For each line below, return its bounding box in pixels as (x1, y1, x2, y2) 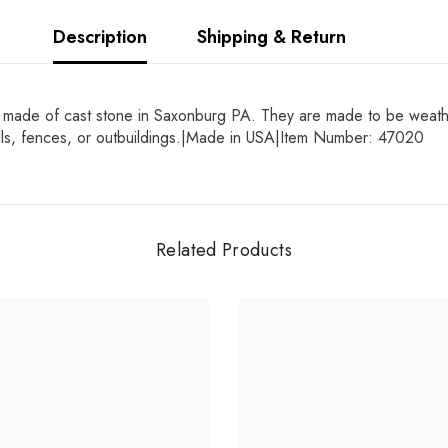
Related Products (156, 236, 292, 263)
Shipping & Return (196, 23, 346, 50)
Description (52, 23, 147, 50)
